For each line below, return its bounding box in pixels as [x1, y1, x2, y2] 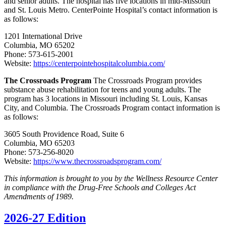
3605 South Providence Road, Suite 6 [4, 130, 124, 139]
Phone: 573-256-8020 [4, 148, 74, 157]
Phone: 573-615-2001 [4, 50, 74, 59]
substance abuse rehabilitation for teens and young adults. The [4, 85, 201, 94]
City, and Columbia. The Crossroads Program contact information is [4, 103, 220, 112]
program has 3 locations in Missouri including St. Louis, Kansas [4, 94, 207, 103]
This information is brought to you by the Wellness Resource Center [4, 174, 218, 183]
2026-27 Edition [4, 211, 86, 224]
